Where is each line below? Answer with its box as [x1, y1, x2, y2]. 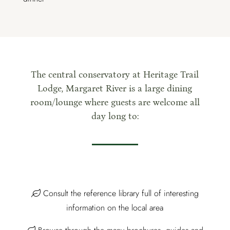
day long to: [91, 110, 139, 122]
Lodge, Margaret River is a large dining [37, 83, 193, 94]
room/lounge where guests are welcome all [30, 97, 200, 108]
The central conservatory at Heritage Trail [31, 69, 199, 81]
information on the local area [66, 202, 164, 214]
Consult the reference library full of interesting [40, 187, 199, 200]
